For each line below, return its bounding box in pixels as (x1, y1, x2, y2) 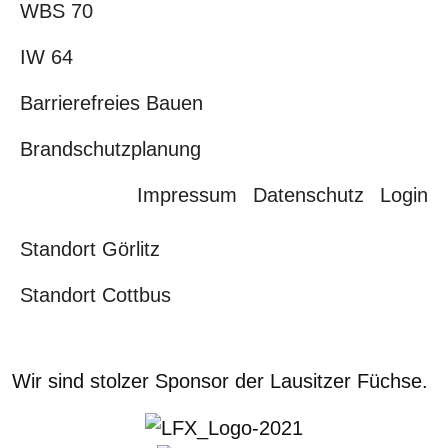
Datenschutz (253, 183, 364, 206)
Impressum (137, 183, 237, 206)
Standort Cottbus (20, 283, 171, 306)
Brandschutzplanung (20, 137, 201, 160)
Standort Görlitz (20, 237, 160, 260)
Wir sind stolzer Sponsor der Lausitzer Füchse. (12, 369, 428, 392)
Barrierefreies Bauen (20, 91, 203, 114)
